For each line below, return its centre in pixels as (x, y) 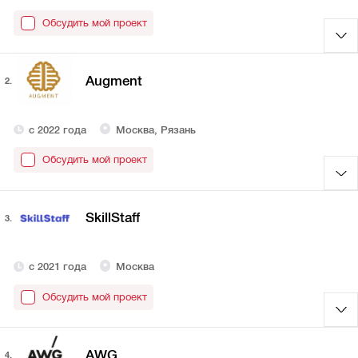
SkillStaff (112, 218)
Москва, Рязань (155, 129)
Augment (113, 81)
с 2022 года (58, 129)
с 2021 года (58, 267)
